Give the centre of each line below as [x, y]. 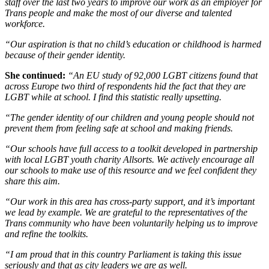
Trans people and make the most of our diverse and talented [118, 13]
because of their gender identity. [65, 55]
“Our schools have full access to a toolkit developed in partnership [131, 149]
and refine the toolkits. [47, 234]
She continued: [35, 76]
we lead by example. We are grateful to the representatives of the [126, 213]
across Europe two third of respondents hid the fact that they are [125, 86]
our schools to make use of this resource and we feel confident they [131, 171]
